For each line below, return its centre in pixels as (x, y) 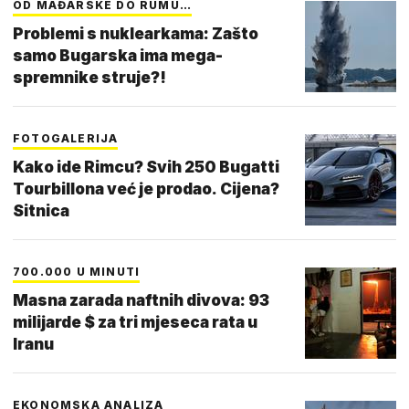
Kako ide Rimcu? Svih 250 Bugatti (146, 167)
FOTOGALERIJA (66, 138)
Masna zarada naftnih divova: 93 (141, 300)
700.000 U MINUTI (77, 271)
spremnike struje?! (89, 77)
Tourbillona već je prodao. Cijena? (146, 189)
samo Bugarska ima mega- (118, 55)
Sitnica (41, 210)
